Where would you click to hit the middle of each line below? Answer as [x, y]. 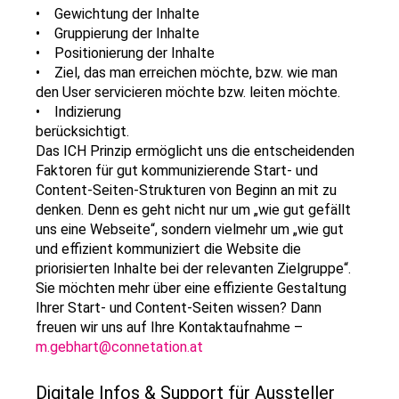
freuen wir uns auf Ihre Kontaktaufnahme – [169, 327]
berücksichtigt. [82, 131]
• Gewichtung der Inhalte [118, 14]
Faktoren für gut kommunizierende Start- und [177, 171]
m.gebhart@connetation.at [119, 347]
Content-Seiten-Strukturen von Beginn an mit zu [186, 190]
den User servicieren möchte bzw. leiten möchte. [188, 92]
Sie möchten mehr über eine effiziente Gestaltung [191, 288]
